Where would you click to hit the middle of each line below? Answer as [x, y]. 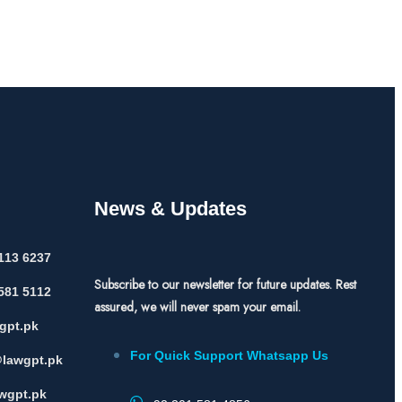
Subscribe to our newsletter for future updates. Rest [225, 284]
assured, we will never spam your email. [197, 307]
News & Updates [170, 209]
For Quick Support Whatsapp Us [229, 355]
